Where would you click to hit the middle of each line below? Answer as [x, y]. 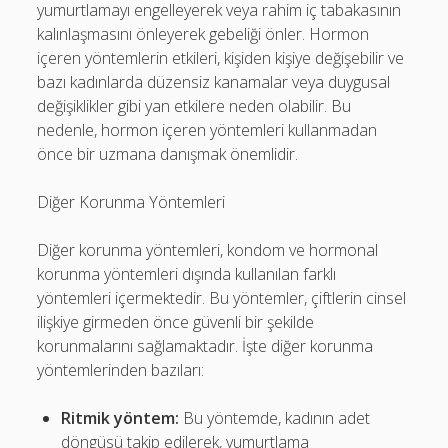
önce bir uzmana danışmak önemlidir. [168, 154]
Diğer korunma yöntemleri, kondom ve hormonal [208, 250]
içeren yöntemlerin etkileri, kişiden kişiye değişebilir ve [221, 58]
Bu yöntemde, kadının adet [275, 418]
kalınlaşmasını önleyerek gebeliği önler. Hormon [203, 34]
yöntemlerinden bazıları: [121, 370]
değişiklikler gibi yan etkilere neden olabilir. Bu [194, 106]
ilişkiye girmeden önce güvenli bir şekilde [176, 322]
